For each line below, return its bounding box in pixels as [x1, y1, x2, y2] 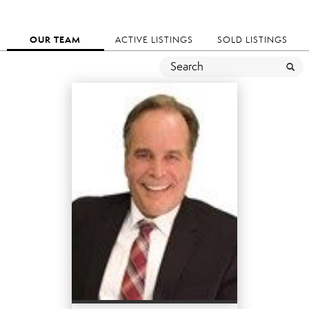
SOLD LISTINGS [217, 34, 288, 45]
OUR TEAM [30, 34, 81, 46]
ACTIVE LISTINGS [114, 34, 193, 45]
